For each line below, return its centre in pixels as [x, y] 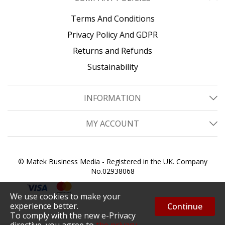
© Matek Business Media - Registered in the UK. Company [113, 161]
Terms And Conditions [113, 18]
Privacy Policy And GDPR [113, 34]
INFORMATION [113, 98]
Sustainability [113, 67]
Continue [185, 206]
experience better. [44, 206]
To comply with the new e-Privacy [73, 215]
